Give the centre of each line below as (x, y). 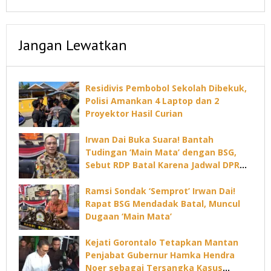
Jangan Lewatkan (73, 45)
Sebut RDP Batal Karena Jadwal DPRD (165, 165)
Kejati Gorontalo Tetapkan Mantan (162, 243)
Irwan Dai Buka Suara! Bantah (149, 140)
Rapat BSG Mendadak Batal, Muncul (163, 204)
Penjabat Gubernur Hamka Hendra (160, 255)
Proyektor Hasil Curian (134, 114)
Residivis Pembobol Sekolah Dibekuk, (166, 88)
